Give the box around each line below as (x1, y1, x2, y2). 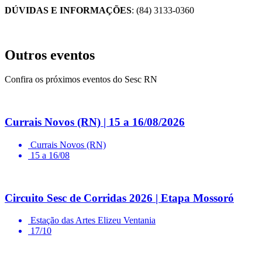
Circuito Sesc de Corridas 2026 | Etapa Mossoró (5, 191, 234, 204)
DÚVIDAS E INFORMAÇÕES (5, 5, 132, 15)
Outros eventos (5, 47, 95, 63)
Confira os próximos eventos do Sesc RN (5, 74, 157, 85)
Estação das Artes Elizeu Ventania (30, 215, 156, 226)
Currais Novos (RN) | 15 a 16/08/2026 (5, 116, 185, 129)
